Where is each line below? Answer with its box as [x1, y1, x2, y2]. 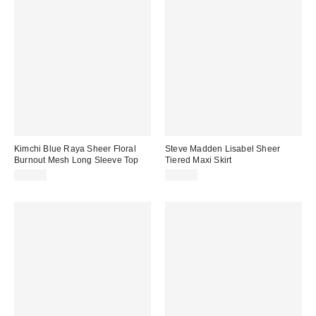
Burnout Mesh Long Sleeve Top [14, 155, 139, 166]
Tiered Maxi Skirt [165, 155, 232, 166]
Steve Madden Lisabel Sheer [165, 144, 281, 154]
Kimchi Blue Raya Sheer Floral [14, 144, 136, 154]
